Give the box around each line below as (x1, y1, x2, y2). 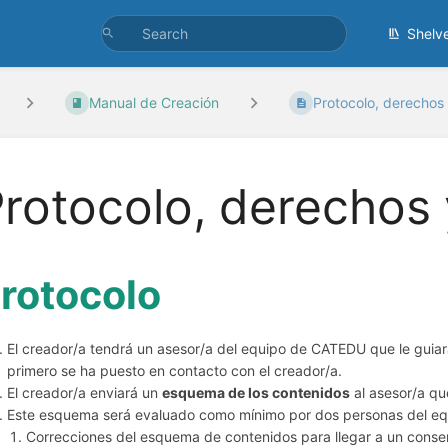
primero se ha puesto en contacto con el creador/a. (7, 361, 343, 379)
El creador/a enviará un (7, 383, 163, 401)
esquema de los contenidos (162, 383, 351, 401)
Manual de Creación (89, 94, 220, 112)
